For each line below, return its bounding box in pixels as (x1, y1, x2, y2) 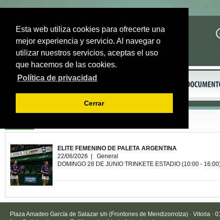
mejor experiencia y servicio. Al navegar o (16, 37, 161, 45)
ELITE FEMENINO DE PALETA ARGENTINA (57, 145, 177, 152)
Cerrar (84, 99, 105, 108)
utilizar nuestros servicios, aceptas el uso (16, 49, 158, 57)
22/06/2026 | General (57, 153, 118, 160)
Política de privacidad (17, 74, 98, 82)
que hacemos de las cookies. (16, 60, 117, 69)
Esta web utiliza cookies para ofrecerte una (16, 25, 165, 33)
